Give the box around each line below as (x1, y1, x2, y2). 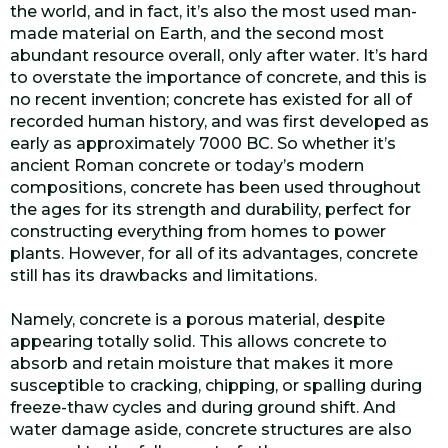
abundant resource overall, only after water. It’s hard (10, 46, 428, 65)
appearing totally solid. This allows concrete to (10, 332, 387, 351)
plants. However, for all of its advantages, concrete (10, 244, 418, 263)
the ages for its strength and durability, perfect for (10, 200, 411, 219)
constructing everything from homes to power (10, 222, 386, 241)
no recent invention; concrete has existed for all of (10, 90, 412, 109)
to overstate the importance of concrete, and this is (10, 68, 427, 87)
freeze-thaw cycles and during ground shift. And (10, 398, 396, 417)
